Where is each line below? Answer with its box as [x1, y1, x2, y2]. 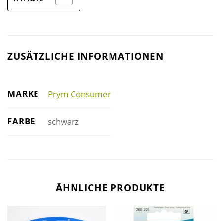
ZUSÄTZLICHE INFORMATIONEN [7, 49, 164, 63]
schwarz [47, 115, 79, 127]
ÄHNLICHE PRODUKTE [55, 181, 166, 195]
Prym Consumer [47, 88, 111, 100]
